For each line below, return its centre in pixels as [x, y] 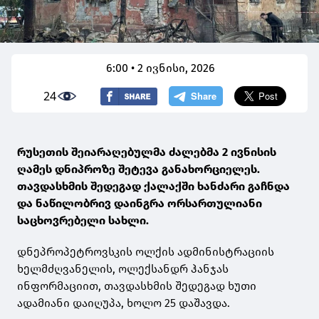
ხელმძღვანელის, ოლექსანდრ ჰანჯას [123, 269]
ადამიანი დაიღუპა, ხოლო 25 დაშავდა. [124, 303]
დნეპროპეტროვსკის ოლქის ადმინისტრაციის [146, 252]
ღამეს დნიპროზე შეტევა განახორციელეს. [138, 169]
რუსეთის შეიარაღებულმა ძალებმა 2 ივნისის [147, 152]
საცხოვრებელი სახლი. [83, 221]
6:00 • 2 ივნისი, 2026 [161, 68]
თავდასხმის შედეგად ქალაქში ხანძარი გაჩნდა [153, 187]
